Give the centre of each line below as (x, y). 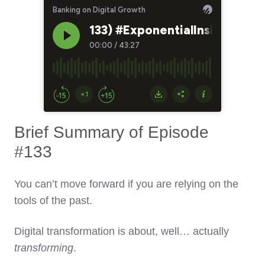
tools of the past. (53, 201)
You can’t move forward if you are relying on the (126, 184)
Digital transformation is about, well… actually (122, 232)
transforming (44, 248)
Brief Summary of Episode (112, 132)
